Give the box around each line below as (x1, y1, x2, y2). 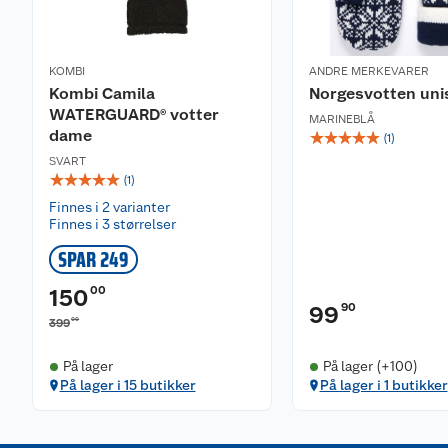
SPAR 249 (58, 247, 129, 272)
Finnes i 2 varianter (49, 199, 170, 215)
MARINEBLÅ (309, 112, 375, 126)
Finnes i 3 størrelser (49, 216, 176, 232)
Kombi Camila (49, 84, 155, 103)
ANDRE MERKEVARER (309, 64, 429, 78)
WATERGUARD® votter (49, 105, 219, 124)
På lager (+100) (322, 358, 418, 374)
